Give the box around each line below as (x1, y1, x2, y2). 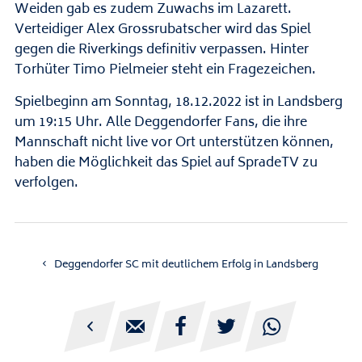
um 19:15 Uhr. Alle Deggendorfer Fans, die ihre (14, 112, 307, 135)
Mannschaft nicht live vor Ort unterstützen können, (14, 132, 334, 155)
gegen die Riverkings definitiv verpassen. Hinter (14, 39, 309, 62)
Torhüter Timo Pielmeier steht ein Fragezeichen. (14, 59, 316, 82)
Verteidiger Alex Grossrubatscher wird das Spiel (14, 19, 311, 42)
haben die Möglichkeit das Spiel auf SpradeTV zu (14, 152, 318, 175)
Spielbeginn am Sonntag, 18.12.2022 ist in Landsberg (14, 91, 343, 115)
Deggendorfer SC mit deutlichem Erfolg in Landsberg (54, 256, 319, 275)
